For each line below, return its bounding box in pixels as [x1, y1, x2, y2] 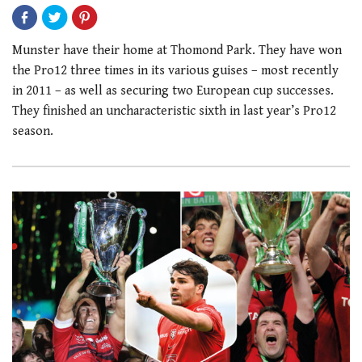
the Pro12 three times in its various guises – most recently [12, 63, 339, 79]
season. [12, 124, 53, 140]
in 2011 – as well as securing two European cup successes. [12, 83, 334, 99]
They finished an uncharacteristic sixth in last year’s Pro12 [12, 103, 336, 120]
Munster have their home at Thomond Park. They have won [12, 43, 342, 59]
